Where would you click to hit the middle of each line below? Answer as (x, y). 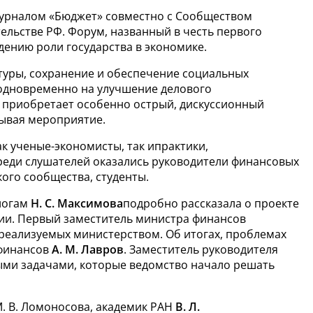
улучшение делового (154, 89)
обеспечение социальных (178, 73)
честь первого (223, 31)
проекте (277, 203)
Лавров (102, 249)
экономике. (176, 47)
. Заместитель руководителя (201, 249)
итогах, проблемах (235, 234)
